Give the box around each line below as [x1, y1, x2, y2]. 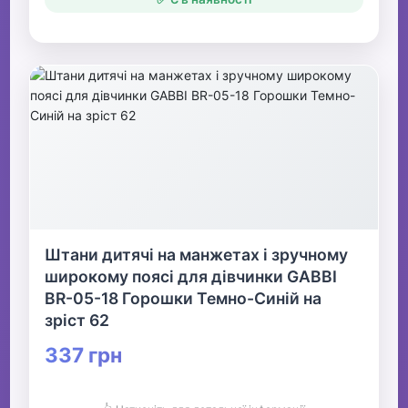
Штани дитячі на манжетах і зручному [45, 245, 349, 265]
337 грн [45, 342, 123, 368]
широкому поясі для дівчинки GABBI [45, 267, 338, 287]
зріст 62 [45, 311, 110, 331]
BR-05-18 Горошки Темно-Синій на [45, 289, 322, 309]
